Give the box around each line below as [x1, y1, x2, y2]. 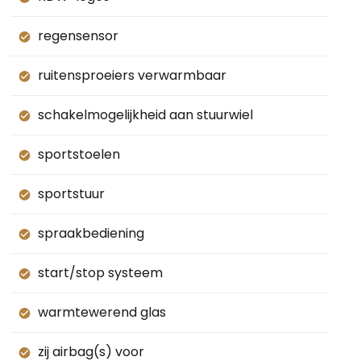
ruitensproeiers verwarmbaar [37, 66, 226, 85]
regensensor [37, 27, 118, 46]
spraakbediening [37, 224, 144, 243]
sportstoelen [37, 145, 120, 164]
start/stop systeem [37, 263, 163, 283]
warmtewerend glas [37, 303, 166, 322]
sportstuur [37, 185, 105, 204]
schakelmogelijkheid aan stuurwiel [37, 106, 253, 125]
